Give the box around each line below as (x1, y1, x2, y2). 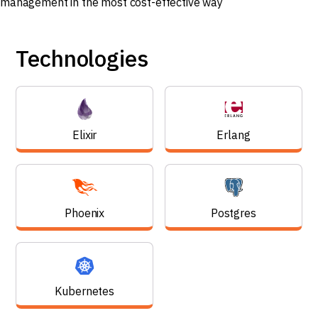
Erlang (216, 128, 251, 142)
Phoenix (65, 206, 105, 220)
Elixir (72, 128, 97, 142)
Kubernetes (55, 284, 114, 298)
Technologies (16, 43, 148, 73)
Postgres (210, 206, 256, 220)
